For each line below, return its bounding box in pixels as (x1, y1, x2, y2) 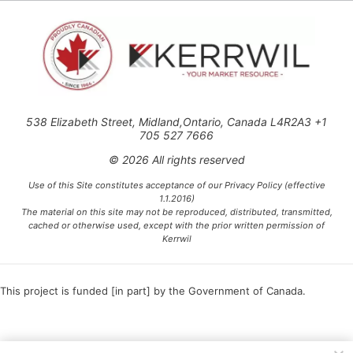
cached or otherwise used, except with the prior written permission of (28, 220, 325, 231)
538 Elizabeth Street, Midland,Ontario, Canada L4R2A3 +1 (26, 115, 327, 128)
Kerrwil (162, 233, 191, 244)
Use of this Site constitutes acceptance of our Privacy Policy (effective (28, 180, 325, 191)
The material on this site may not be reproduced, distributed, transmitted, (20, 206, 333, 217)
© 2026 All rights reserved (108, 153, 245, 166)
